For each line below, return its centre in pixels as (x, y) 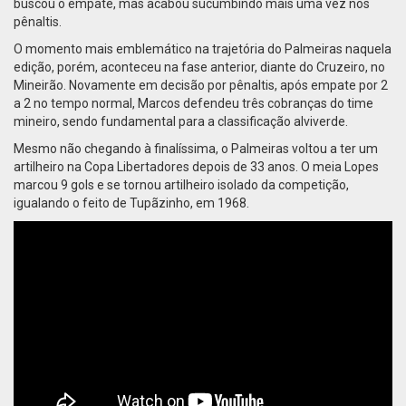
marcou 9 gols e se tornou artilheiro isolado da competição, (181, 185)
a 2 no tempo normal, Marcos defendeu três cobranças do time (193, 103)
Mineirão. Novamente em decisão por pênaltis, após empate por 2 (201, 85)
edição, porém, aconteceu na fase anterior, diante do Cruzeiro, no (199, 67)
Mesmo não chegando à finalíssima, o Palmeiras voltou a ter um (196, 149)
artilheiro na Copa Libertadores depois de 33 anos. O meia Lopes (196, 167)
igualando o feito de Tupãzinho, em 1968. (131, 203)
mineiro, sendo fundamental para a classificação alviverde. (181, 121)
